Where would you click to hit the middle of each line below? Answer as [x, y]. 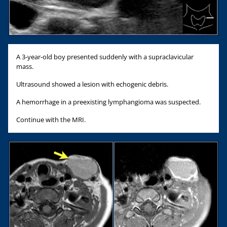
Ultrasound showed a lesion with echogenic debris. [92, 84]
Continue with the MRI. [51, 119]
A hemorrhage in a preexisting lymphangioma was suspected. [108, 102]
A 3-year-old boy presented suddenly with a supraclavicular [105, 56]
